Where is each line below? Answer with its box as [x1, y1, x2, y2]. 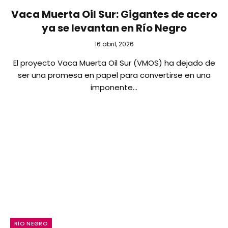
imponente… [91, 82, 137, 93]
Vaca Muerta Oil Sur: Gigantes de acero [11, 7, 217, 21]
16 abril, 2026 [94, 40, 134, 48]
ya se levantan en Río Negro [41, 21, 187, 35]
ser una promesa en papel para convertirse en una [17, 70, 211, 80]
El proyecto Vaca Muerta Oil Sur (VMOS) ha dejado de [13, 58, 215, 68]
